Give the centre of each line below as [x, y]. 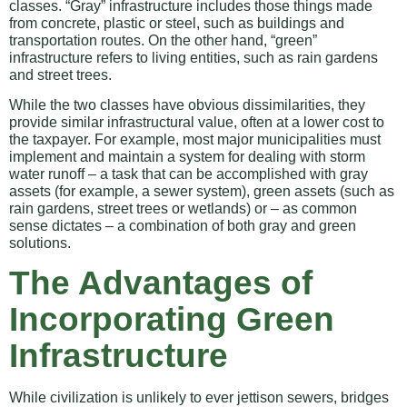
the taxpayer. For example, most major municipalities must [195, 140]
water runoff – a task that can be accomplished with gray [189, 174]
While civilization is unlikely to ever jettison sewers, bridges [199, 397]
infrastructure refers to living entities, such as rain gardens [194, 57]
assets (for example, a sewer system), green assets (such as [202, 192]
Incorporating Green [172, 319]
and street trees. [60, 74]
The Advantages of [161, 283]
